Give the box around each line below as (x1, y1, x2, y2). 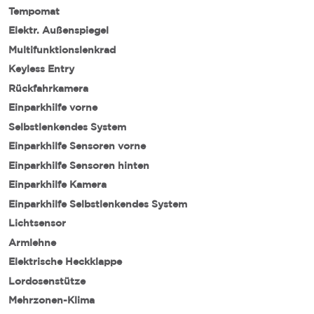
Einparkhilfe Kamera (8, 179, 107, 189)
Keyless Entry (8, 64, 74, 74)
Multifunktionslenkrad (8, 44, 116, 55)
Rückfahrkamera (8, 83, 88, 93)
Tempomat (8, 6, 60, 16)
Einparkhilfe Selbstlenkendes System (8, 198, 187, 209)
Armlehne (8, 237, 56, 247)
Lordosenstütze (8, 275, 86, 286)
